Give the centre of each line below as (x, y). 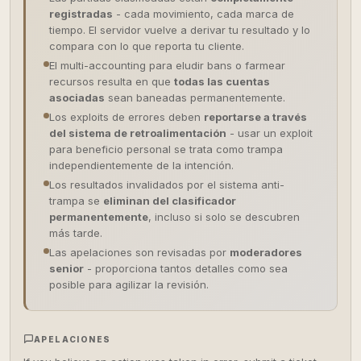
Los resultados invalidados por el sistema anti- (167, 185)
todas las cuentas (222, 81)
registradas (81, 14)
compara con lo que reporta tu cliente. (147, 46)
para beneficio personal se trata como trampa (166, 149)
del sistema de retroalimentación (138, 133)
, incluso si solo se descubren (224, 217)
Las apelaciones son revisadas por (139, 252)
